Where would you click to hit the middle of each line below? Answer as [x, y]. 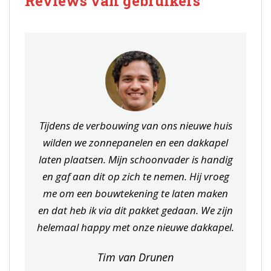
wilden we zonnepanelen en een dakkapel [135, 143]
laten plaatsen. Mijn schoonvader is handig [135, 160]
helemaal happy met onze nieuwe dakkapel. [135, 227]
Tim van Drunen [135, 257]
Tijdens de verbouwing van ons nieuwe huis [135, 126]
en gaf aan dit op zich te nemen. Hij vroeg [135, 177]
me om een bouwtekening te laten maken [135, 194]
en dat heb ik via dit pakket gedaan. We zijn [135, 211]
